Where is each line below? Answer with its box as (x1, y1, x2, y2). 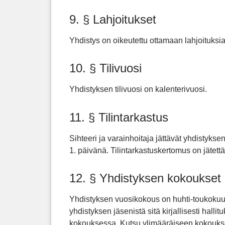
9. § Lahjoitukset (69, 12, 156, 26)
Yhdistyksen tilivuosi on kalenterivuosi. (69, 85, 207, 94)
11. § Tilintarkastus (69, 110, 168, 124)
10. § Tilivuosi (69, 61, 142, 75)
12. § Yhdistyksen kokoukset (69, 171, 221, 185)
